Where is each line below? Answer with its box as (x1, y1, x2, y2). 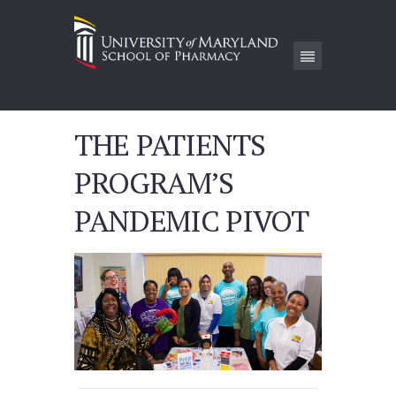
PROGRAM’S (74, 162, 233, 202)
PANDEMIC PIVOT (74, 200, 308, 240)
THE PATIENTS (74, 124, 265, 164)
